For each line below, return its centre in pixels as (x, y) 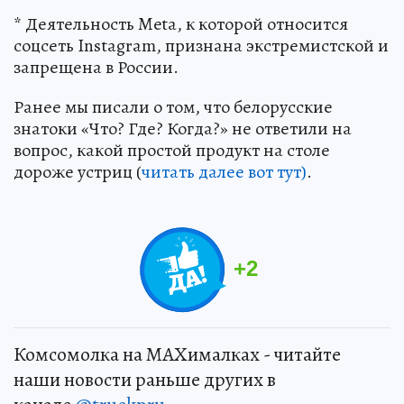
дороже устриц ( (78, 172)
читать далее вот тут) (224, 172)
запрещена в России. (96, 68)
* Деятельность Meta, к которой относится (181, 24)
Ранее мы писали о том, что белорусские (173, 107)
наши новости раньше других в (145, 380)
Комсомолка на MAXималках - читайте (177, 355)
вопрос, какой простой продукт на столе (172, 151)
